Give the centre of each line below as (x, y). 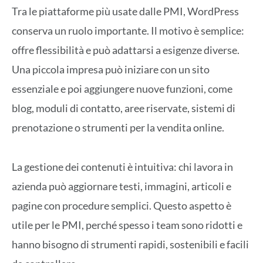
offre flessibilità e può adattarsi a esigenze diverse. (126, 50)
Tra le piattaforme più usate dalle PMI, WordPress (125, 11)
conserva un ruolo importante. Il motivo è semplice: (128, 31)
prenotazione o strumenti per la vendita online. (118, 128)
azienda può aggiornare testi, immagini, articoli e (122, 186)
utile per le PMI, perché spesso (82, 225)
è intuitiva (150, 166)
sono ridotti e (211, 225)
